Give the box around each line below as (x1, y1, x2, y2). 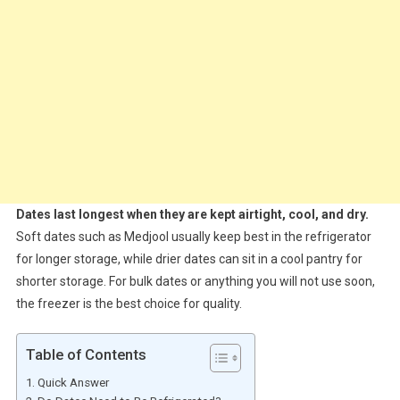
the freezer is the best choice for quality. (15, 296, 242, 312)
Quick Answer (37, 376, 109, 390)
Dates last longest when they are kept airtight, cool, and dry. (15, 207, 369, 222)
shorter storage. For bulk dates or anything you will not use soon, (15, 274, 375, 289)
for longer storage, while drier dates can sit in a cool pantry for (15, 252, 362, 267)
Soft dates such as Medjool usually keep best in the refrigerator (15, 229, 371, 245)
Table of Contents (25, 346, 146, 364)
